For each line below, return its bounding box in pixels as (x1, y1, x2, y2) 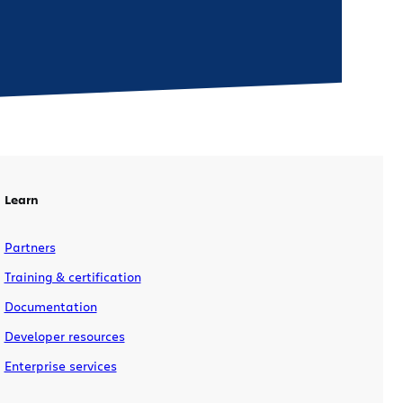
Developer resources (4, 327, 125, 345)
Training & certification (4, 267, 141, 285)
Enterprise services (4, 356, 117, 374)
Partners (4, 237, 56, 255)
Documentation (4, 297, 97, 315)
